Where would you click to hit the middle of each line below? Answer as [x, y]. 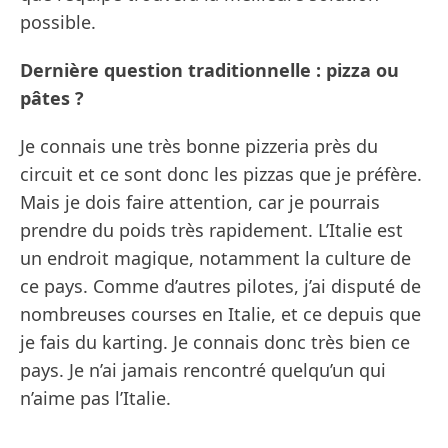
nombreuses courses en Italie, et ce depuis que [220, 314]
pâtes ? [52, 98]
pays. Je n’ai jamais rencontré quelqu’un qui [203, 370]
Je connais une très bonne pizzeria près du [199, 146]
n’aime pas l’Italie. [95, 398]
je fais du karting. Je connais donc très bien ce [215, 342]
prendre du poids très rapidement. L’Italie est [211, 230]
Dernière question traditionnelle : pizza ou [209, 70]
